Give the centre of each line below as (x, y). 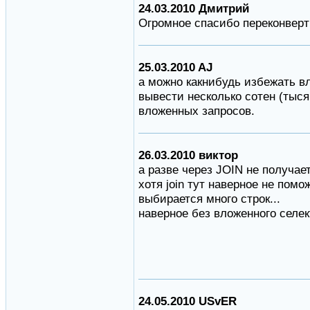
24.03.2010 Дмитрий (194, 9)
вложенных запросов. (197, 111)
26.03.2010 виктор (188, 155)
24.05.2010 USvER (188, 301)
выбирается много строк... (209, 199)
